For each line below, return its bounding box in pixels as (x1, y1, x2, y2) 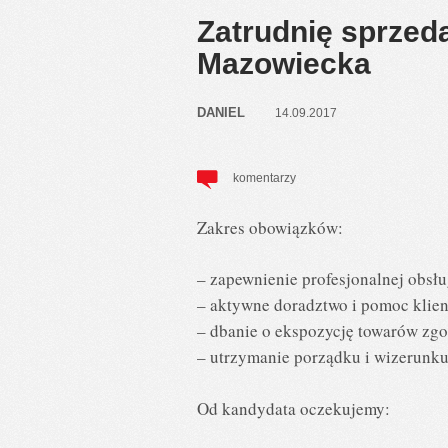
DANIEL (197, 105, 245, 120)
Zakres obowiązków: (197, 215, 343, 239)
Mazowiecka (197, 47, 371, 80)
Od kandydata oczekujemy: (197, 396, 390, 420)
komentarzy (233, 171, 296, 185)
